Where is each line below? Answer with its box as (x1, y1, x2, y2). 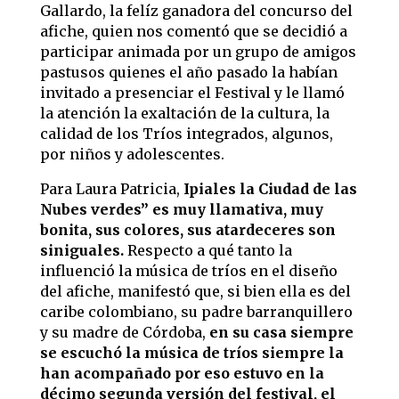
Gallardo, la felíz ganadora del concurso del (39, 2, 353, 20)
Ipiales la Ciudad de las (183, 180, 357, 198)
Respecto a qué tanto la (126, 241, 292, 259)
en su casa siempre (208, 323, 354, 341)
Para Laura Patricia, (39, 180, 183, 198)
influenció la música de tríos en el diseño (39, 262, 338, 280)
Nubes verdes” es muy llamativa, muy (39, 200, 323, 218)
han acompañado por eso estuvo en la (39, 364, 324, 382)
